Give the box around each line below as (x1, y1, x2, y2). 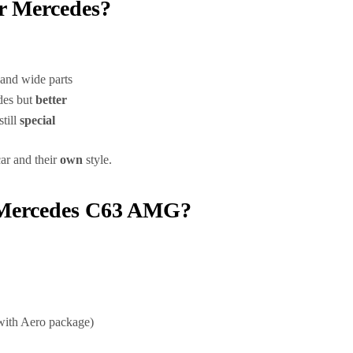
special (20, 113, 55, 127)
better (35, 93, 67, 106)
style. (83, 153, 112, 166)
